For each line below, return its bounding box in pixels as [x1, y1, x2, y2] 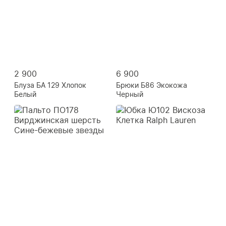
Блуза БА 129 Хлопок [14, 80, 86, 89]
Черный [116, 89, 143, 98]
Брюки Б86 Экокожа [116, 80, 187, 89]
